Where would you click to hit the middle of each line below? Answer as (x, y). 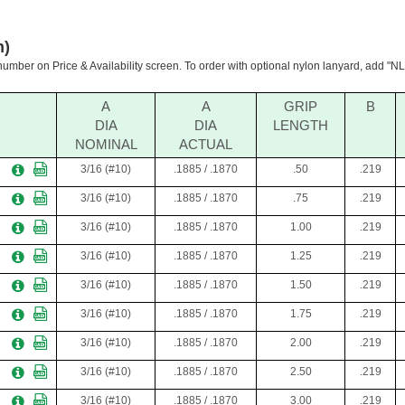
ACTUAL (206, 145)
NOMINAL (106, 145)
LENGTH (301, 126)
